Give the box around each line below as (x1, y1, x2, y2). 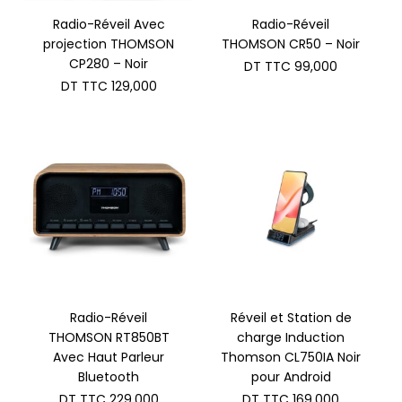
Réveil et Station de (230, 309, 352, 327)
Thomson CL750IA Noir (221, 348, 362, 366)
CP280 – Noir (69, 54, 149, 73)
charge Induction (237, 328, 345, 346)
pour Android (250, 368, 331, 386)
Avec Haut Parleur (53, 348, 165, 366)
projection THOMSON (43, 34, 175, 53)
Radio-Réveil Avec (52, 14, 165, 33)
